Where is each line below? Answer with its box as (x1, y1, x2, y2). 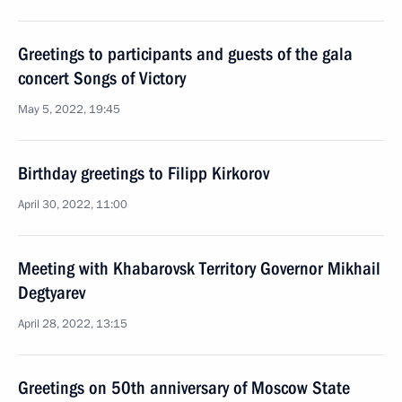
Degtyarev (18, 282, 85, 303)
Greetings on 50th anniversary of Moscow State (18, 377, 350, 398)
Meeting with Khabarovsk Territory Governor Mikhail (18, 258, 380, 279)
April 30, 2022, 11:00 (18, 197, 127, 213)
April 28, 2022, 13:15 (18, 316, 127, 332)
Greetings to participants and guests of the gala (18, 43, 353, 65)
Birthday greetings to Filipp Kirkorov (18, 162, 269, 184)
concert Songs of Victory (18, 67, 186, 89)
